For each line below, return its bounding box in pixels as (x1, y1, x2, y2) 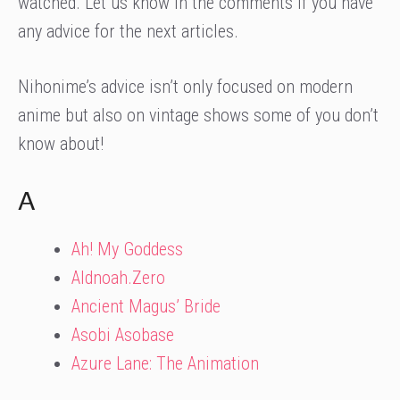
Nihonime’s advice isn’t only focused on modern (18, 76, 353, 97)
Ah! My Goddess (71, 238, 183, 260)
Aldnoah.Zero (71, 267, 165, 288)
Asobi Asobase (71, 324, 174, 346)
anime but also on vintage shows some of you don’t (18, 104, 379, 126)
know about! (18, 133, 104, 154)
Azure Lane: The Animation (71, 353, 259, 374)
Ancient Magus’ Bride (71, 296, 221, 317)
